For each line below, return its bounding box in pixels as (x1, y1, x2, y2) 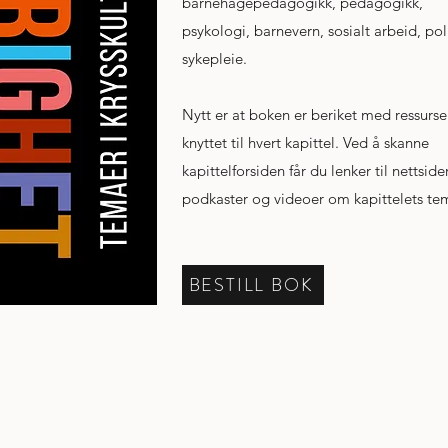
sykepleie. (182, 49, 247, 68)
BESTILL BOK (188, 272, 314, 298)
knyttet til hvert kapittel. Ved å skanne (182, 133, 429, 152)
